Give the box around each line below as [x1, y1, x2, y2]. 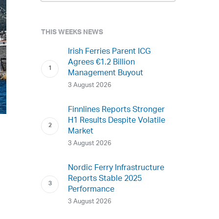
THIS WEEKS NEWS [41, 26, 104, 40]
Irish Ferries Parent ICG [68, 44, 151, 60]
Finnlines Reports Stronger [68, 102, 165, 118]
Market [68, 124, 94, 140]
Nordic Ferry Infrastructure [68, 160, 165, 176]
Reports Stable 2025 [68, 171, 142, 187]
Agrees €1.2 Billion [68, 55, 135, 71]
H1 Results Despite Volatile [68, 113, 166, 129]
